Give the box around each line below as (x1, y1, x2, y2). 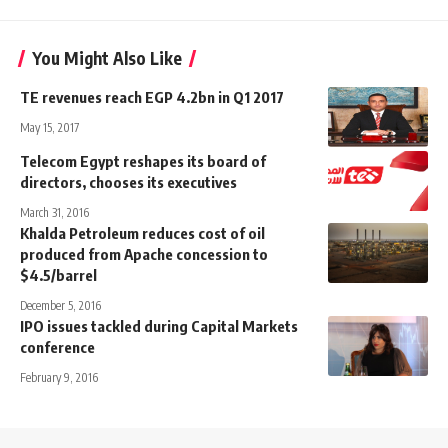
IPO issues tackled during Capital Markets (20, 316, 298, 335)
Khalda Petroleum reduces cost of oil (20, 223, 265, 242)
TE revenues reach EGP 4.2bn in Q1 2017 (20, 87, 284, 106)
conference (20, 337, 95, 356)
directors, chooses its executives (20, 172, 237, 191)
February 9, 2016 (20, 369, 98, 385)
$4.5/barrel (20, 265, 97, 284)
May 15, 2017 (20, 119, 79, 135)
